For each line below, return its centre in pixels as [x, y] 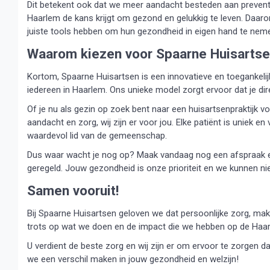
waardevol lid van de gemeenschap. [97, 136]
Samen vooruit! [73, 190]
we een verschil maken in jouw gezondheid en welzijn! [133, 259]
